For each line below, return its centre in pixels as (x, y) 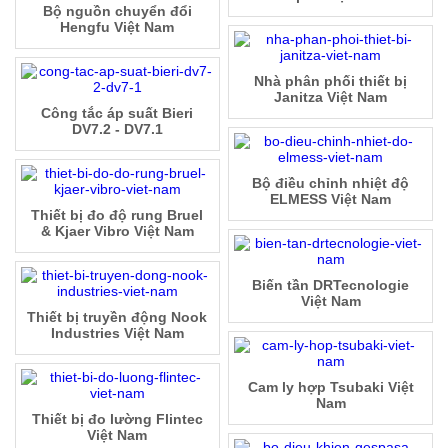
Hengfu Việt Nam (117, 27)
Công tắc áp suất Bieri (117, 113)
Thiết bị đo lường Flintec (117, 419)
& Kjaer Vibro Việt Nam (117, 231)
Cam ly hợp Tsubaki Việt (330, 387)
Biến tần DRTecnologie (331, 285)
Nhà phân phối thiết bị (331, 81)
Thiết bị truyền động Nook (117, 317)
